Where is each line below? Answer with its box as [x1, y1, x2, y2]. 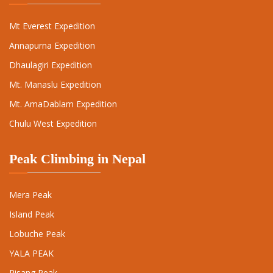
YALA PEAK [9, 247, 54, 260]
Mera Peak [9, 189, 52, 201]
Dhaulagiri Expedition [9, 59, 92, 71]
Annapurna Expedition [9, 40, 95, 52]
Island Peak [9, 208, 54, 221]
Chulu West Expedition [9, 118, 97, 130]
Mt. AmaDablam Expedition [9, 98, 117, 110]
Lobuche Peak [9, 228, 65, 240]
